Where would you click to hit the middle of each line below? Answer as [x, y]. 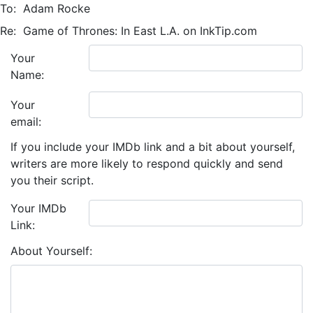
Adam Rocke [53, 8]
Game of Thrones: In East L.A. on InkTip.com [137, 31]
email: [26, 122]
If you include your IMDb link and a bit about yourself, [153, 147]
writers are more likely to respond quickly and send [147, 163]
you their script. [52, 180]
